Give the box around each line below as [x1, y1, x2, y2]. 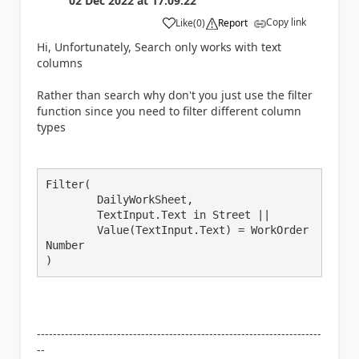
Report [218, 15, 248, 30]
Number [46, 238, 84, 252]
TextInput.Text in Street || [46, 208, 97, 221]
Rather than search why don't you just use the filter [37, 87, 313, 103]
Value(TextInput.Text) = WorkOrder [46, 223, 97, 236]
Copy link [266, 14, 306, 29]
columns [37, 54, 83, 71]
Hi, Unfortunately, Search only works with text [37, 38, 281, 54]
